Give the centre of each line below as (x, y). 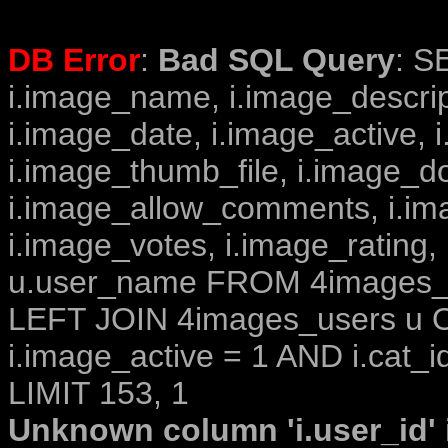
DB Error (74, 60)
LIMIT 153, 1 (98, 393)
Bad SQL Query (276, 60)
